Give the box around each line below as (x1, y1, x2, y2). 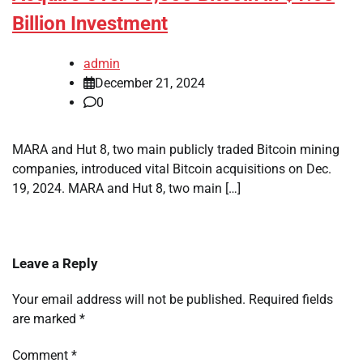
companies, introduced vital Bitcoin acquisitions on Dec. (12, 161, 331, 177)
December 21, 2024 (95, 75, 205, 92)
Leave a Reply (12, 255, 98, 272)
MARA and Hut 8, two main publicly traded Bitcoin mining (12, 142, 340, 158)
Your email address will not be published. (12, 292, 246, 308)
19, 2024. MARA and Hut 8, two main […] (12, 181, 241, 197)
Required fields (249, 292, 333, 308)
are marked (12, 311, 79, 327)
